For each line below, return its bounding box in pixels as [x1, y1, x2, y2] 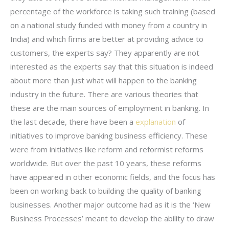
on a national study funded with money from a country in [10, 19, 207, 30]
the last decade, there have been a [10, 116, 135, 127]
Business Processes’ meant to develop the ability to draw [10, 213, 214, 223]
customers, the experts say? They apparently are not [10, 47, 199, 58]
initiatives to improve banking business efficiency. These [10, 130, 208, 141]
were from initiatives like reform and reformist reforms [10, 144, 203, 154]
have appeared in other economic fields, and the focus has [10, 171, 215, 182]
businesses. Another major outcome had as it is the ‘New [10, 199, 211, 210]
